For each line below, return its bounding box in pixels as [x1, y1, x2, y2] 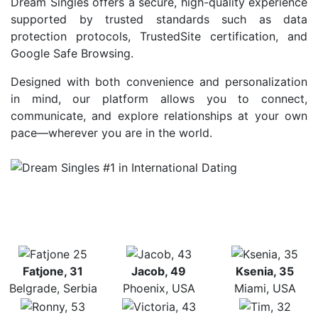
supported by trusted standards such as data [11, 11, 307, 26]
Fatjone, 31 [23, 264, 84, 279]
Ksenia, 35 [236, 264, 295, 279]
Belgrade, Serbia [9, 281, 97, 296]
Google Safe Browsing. [11, 45, 133, 60]
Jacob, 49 [131, 264, 187, 279]
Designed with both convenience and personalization [11, 74, 307, 89]
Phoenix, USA [122, 281, 195, 296]
